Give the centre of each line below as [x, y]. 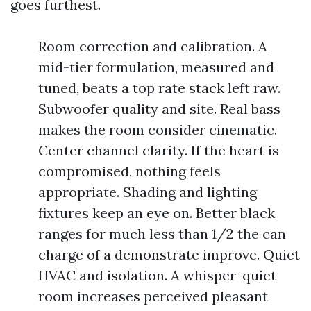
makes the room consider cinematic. [158, 129]
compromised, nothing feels [129, 171]
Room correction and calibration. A [153, 46]
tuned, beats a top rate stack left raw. [159, 88]
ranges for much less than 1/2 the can [162, 234]
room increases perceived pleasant [153, 296]
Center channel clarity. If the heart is [159, 150]
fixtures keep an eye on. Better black [157, 213]
